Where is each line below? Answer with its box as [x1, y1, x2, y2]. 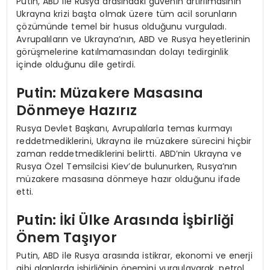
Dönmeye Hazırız [16, 101, 137, 121]
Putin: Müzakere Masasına [16, 83, 204, 103]
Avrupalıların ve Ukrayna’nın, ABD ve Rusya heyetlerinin [16, 33, 250, 45]
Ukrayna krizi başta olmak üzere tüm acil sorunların [16, 7, 237, 20]
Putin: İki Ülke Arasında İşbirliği [16, 210, 234, 230]
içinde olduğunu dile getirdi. [16, 58, 136, 71]
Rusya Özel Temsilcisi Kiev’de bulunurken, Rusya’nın [16, 160, 237, 172]
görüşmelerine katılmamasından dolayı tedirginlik [16, 45, 228, 58]
